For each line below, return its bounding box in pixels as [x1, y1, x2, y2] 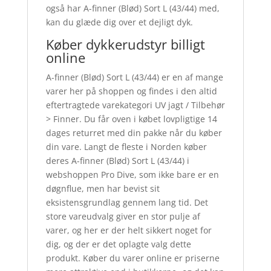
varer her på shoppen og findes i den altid [45, 85, 217, 97]
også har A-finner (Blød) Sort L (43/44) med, [45, 2, 220, 14]
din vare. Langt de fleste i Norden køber [45, 140, 207, 152]
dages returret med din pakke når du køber [45, 126, 222, 139]
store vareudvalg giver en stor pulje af [45, 210, 200, 222]
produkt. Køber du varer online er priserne [45, 252, 220, 264]
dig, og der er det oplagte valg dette [45, 238, 191, 250]
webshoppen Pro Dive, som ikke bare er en [45, 168, 219, 180]
